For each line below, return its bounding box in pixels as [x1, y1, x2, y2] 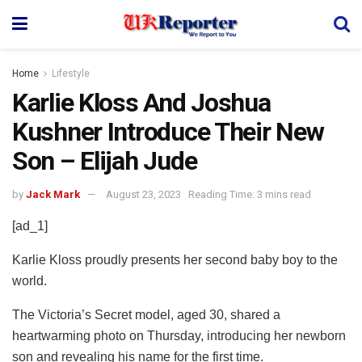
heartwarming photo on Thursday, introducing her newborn [12, 328, 346, 343]
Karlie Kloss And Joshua [12, 87, 271, 118]
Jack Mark [26, 187, 80, 200]
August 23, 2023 [106, 187, 181, 200]
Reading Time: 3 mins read [188, 187, 311, 200]
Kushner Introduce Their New [12, 116, 324, 147]
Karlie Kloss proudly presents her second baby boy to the [12, 252, 338, 267]
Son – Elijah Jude [12, 145, 197, 176]
